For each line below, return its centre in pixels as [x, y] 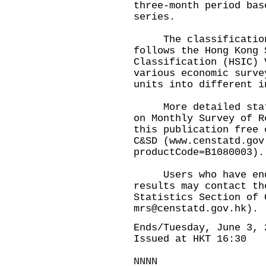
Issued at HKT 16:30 [190, 239]
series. [154, 17]
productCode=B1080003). [199, 152]
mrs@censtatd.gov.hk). [196, 209]
